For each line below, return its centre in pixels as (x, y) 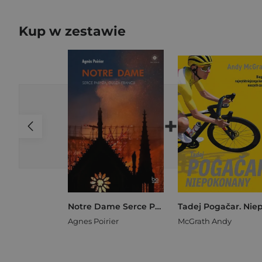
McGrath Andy (205, 221)
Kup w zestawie (72, 31)
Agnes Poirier (93, 221)
